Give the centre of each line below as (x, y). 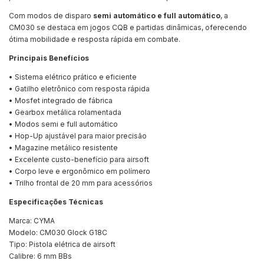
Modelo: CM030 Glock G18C (58, 233)
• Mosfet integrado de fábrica (61, 101)
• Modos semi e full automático (63, 124)
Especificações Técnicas (56, 202)
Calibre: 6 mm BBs (40, 256)
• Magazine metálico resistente (63, 148)
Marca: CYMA (32, 221)
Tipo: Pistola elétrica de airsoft (62, 245)
